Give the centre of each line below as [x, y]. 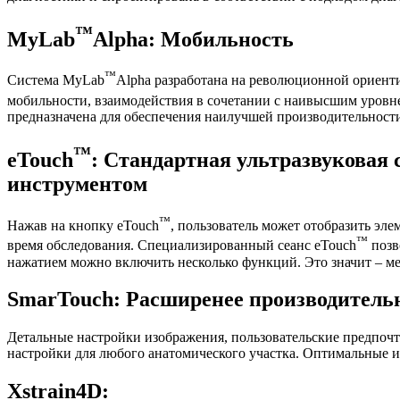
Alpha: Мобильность [193, 39]
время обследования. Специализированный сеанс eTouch [182, 246]
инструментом [77, 183]
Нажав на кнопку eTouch [83, 226]
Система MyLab [56, 80]
